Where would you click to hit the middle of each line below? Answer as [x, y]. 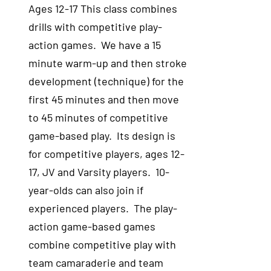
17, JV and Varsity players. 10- [99, 172]
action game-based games [92, 226]
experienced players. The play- [103, 208]
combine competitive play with [103, 244]
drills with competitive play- [96, 27]
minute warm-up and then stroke [108, 63]
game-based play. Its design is [102, 135]
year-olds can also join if [86, 190]
